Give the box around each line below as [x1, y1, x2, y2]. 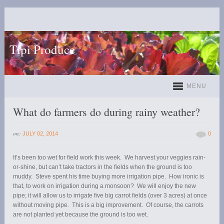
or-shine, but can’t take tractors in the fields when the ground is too [13, 163, 192, 170]
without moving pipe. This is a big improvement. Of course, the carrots [13, 201, 204, 208]
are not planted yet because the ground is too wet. [13, 210, 148, 218]
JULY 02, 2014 [22, 130, 58, 136]
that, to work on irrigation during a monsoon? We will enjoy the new [13, 182, 196, 189]
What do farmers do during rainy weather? [13, 104, 200, 119]
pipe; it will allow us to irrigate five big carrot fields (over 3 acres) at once [13, 191, 207, 199]
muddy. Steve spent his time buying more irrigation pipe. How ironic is [13, 172, 204, 180]
